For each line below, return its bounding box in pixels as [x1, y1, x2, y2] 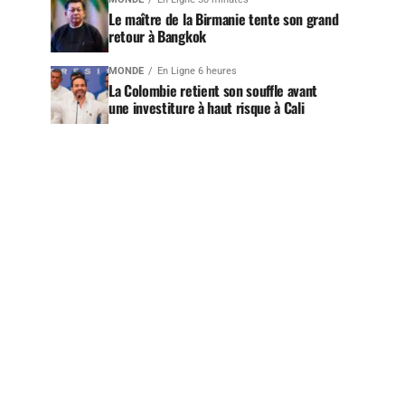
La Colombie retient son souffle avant [108, 80, 318, 101]
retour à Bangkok [108, 25, 206, 47]
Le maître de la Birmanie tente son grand [108, 8, 339, 30]
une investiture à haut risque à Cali [108, 97, 305, 118]
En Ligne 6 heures [157, 65, 237, 77]
